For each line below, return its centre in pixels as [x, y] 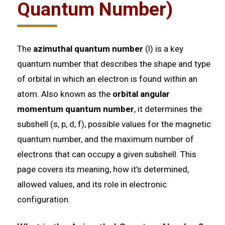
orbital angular [141, 94]
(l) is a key [163, 48]
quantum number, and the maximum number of [105, 139]
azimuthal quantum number [88, 48]
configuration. [43, 199]
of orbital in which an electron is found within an [107, 79]
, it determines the [168, 109]
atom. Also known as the [65, 94]
